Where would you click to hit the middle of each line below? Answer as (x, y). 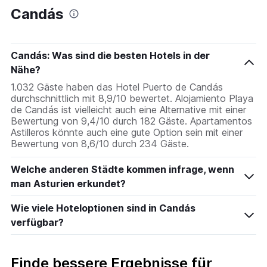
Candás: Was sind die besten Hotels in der (110, 56)
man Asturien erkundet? (68, 184)
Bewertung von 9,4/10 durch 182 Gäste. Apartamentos (131, 121)
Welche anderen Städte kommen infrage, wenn (122, 170)
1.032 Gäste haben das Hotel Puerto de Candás (117, 87)
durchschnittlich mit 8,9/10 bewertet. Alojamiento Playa (132, 99)
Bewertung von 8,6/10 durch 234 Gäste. (100, 144)
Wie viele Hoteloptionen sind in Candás (103, 208)
